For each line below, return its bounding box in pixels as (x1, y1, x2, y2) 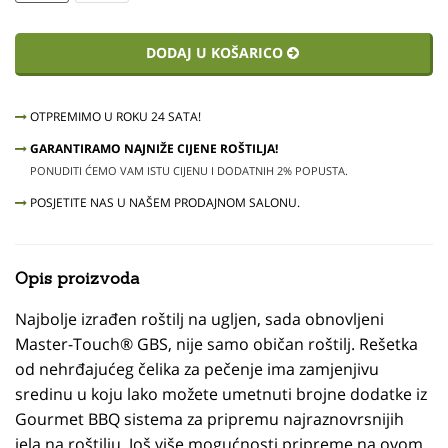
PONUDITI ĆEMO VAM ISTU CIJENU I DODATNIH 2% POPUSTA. (27, 163, 348, 178)
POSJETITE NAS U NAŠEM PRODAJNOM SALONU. (27, 194, 300, 211)
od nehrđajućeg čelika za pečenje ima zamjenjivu (15, 358, 379, 380)
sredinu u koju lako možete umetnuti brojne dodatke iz (15, 383, 427, 405)
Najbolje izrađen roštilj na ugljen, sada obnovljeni (15, 308, 384, 330)
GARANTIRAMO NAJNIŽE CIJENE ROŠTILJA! (30, 140, 278, 157)
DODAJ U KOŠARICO (146, 43, 287, 62)
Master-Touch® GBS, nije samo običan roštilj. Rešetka (15, 333, 418, 355)
